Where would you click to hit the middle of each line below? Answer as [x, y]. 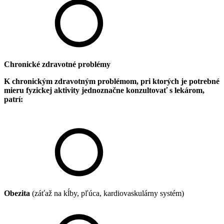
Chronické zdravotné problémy [57, 64]
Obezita [17, 193]
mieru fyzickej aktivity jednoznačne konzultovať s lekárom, [104, 90]
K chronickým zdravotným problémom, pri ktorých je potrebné [112, 81]
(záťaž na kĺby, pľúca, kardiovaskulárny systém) [107, 193]
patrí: [13, 99]
